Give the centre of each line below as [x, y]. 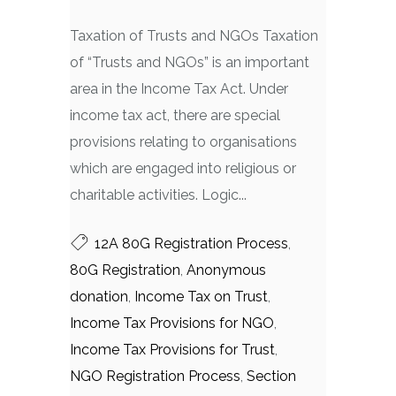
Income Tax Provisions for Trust [172, 350]
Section [271, 376]
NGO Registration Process [155, 376]
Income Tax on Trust [201, 297]
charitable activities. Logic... [158, 195]
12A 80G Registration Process [191, 244]
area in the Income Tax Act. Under [179, 89]
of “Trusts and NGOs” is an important [190, 62]
